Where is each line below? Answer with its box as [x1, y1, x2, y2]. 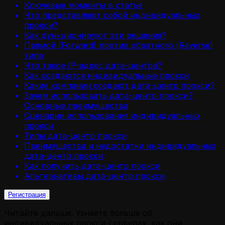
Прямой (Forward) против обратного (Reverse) [24, 40, 213, 50]
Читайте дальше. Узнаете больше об [4, 207, 152, 218]
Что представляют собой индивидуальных [24, 10, 200, 20]
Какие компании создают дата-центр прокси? [24, 80, 214, 90]
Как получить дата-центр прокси [24, 160, 160, 171]
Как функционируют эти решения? [24, 30, 166, 40]
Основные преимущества [24, 100, 128, 110]
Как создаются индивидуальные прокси [24, 70, 189, 80]
